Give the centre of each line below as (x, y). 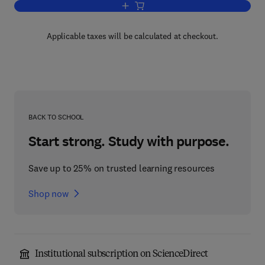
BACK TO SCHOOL (56, 117)
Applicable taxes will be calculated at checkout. (132, 36)
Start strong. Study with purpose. (129, 141)
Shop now (49, 193)
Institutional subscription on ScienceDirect (122, 254)
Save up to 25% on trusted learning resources (122, 168)
